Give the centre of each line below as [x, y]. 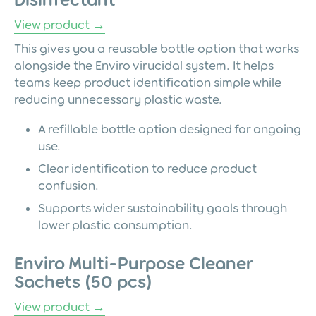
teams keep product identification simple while [148, 82]
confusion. [68, 185]
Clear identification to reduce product [147, 168]
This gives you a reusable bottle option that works [157, 48]
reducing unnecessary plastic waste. [118, 99]
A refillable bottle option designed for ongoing [170, 129]
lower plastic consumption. [115, 225]
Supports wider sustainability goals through [163, 208]
